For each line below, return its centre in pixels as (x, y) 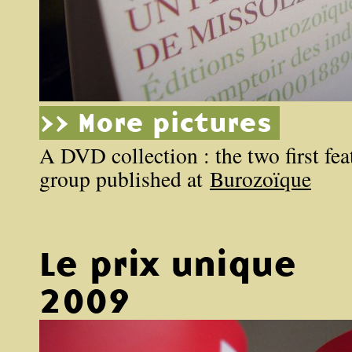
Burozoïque (260, 179)
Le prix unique (168, 264)
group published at (125, 179)
